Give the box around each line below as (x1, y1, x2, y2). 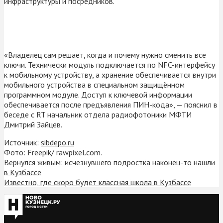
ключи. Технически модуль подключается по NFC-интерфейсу (4, 59, 215, 70)
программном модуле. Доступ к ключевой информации (4, 89, 192, 100)
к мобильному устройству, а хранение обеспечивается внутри (4, 69, 216, 80)
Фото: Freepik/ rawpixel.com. (4, 147, 102, 157)
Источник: (4, 137, 41, 147)
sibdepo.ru (41, 137, 74, 147)
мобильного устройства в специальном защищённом (4, 79, 185, 90)
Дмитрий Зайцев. (4, 119, 62, 129)
